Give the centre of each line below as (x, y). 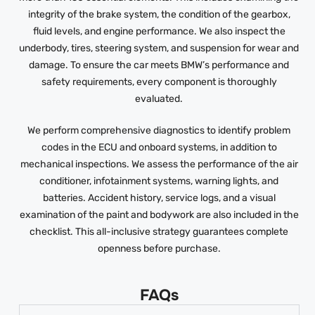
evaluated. (159, 99)
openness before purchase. (159, 249)
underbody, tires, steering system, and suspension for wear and (159, 49)
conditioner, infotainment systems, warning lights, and (159, 181)
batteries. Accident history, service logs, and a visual (159, 198)
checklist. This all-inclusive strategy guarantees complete (159, 232)
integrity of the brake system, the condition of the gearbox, (159, 15)
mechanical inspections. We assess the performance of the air (159, 165)
